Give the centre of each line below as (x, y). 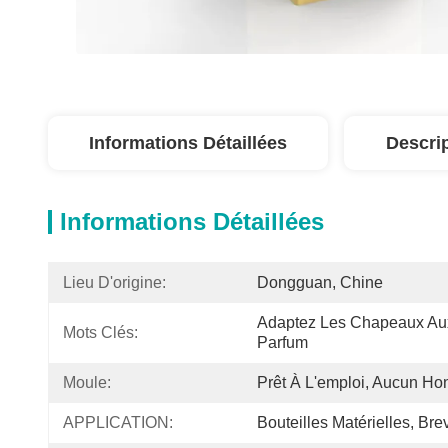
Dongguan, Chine (320, 282)
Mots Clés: (100, 332)
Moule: (87, 382)
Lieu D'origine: (114, 282)
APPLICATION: (118, 422)
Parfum (282, 342)
